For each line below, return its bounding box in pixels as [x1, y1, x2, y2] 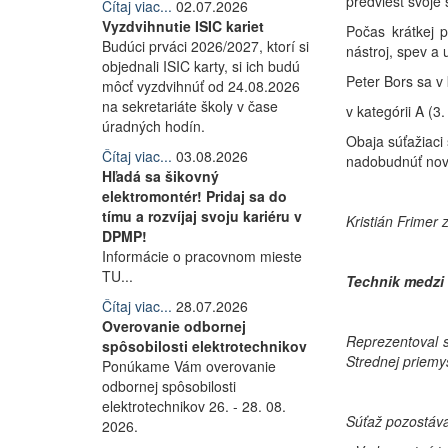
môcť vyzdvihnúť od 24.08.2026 [102, 76, 300, 96]
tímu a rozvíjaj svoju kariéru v [102, 206, 302, 226]
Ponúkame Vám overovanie [102, 356, 276, 376]
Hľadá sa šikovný [102, 166, 219, 186]
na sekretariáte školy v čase [102, 96, 278, 116]
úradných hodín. [102, 116, 205, 136]
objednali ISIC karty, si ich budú [102, 56, 300, 76]
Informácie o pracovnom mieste [102, 246, 302, 266]
